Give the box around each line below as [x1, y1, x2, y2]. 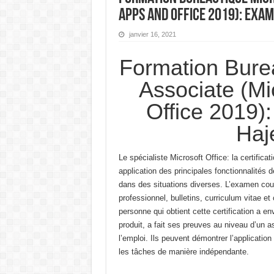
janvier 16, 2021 [128, 31, 176, 38]
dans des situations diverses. [118, 180, 223, 189]
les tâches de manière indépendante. [118, 247, 249, 256]
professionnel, [118, 193, 168, 202]
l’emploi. [118, 234, 148, 243]
